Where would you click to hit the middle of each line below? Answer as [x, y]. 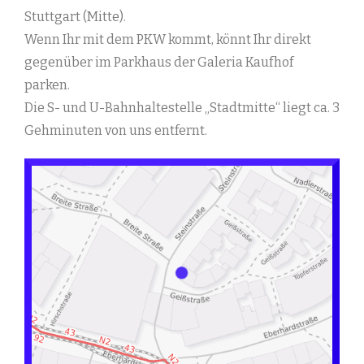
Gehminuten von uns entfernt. [116, 131]
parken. [47, 85]
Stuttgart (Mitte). [75, 17]
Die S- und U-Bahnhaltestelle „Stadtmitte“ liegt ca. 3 [182, 108]
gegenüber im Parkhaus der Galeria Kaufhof [159, 63]
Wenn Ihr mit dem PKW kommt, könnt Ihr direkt [168, 40]
